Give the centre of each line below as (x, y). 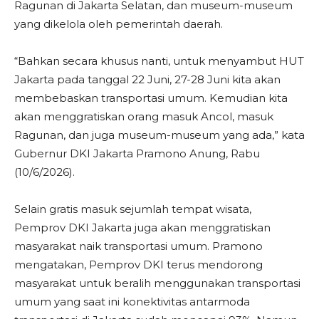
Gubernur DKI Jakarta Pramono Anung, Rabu (137, 153)
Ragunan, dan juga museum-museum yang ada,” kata (159, 135)
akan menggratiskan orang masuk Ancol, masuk (144, 116)
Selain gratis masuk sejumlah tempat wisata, (133, 209)
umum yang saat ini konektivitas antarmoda (132, 302)
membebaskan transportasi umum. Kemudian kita (151, 98)
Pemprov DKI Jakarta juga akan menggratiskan (142, 228)
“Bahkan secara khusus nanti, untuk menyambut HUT (159, 61)
